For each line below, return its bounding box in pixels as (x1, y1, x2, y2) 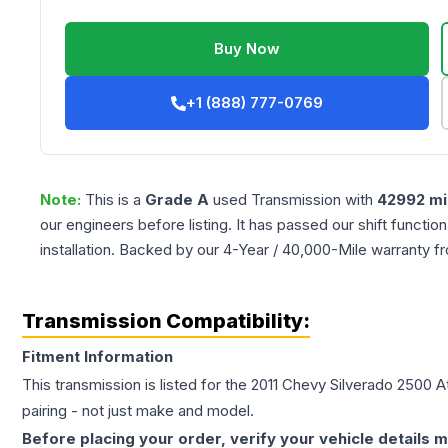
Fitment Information (22, 347, 173, 367)
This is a (85, 190, 145, 210)
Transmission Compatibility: (22, 309, 310, 334)
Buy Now (214, 39, 281, 59)
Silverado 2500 (330, 375, 432, 395)
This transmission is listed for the (22, 375, 251, 395)
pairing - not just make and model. (22, 401, 254, 421)
